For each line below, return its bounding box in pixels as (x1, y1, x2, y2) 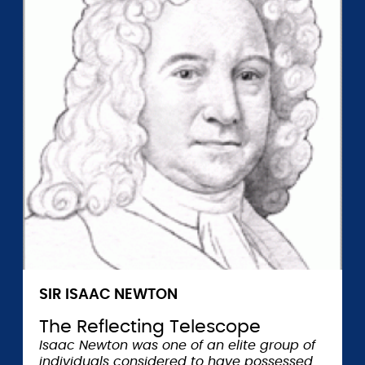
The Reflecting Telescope (39, 318, 261, 336)
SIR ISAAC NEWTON (39, 288, 178, 302)
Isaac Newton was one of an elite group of (39, 339, 315, 352)
